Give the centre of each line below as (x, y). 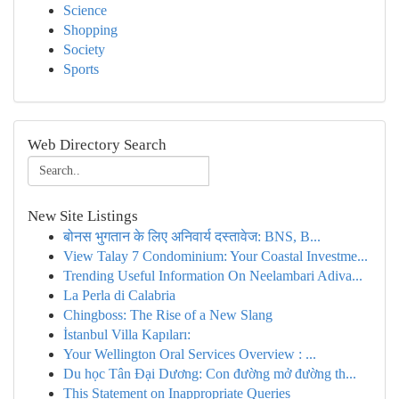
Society (84, 49)
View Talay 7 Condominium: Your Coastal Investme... (216, 256)
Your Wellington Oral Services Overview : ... (190, 354)
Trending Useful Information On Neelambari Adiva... (213, 276)
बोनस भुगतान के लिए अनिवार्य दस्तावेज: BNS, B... (192, 236)
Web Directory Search (97, 145)
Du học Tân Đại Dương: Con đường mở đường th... (210, 374)
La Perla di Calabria (119, 295)
